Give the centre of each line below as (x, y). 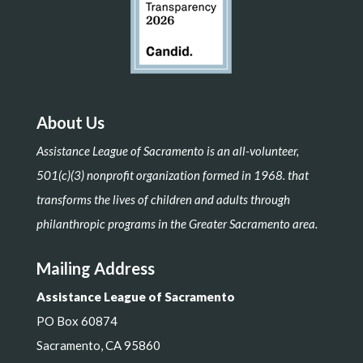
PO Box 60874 (77, 321)
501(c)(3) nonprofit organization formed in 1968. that (172, 175)
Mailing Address (95, 268)
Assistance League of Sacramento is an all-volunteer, (167, 151)
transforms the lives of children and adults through (163, 199)
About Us (70, 122)
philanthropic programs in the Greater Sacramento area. (177, 224)
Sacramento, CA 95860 (98, 345)
